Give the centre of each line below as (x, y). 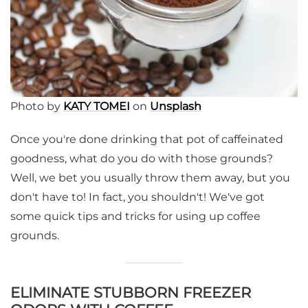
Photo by (37, 107)
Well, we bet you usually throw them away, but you (150, 178)
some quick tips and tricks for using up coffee (135, 217)
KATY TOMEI (97, 107)
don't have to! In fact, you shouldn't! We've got (137, 197)
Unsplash (176, 107)
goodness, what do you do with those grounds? (142, 159)
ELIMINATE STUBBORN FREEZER (131, 293)
